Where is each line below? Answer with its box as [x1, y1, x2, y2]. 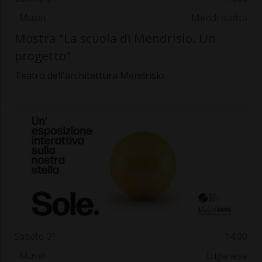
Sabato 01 [14, 230, 57, 243]
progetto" [14, 47, 71, 64]
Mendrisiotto [191, 11, 248, 24]
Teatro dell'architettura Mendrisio [14, 68, 164, 82]
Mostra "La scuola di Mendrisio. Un [14, 29, 216, 46]
